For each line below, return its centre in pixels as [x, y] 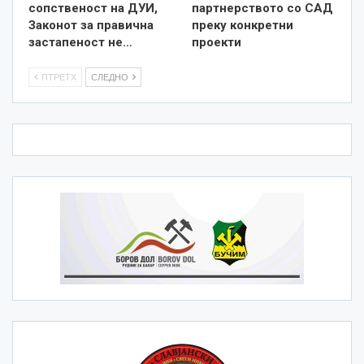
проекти [217, 42]
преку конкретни [243, 25]
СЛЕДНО [111, 77]
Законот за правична [91, 25]
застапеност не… [80, 42]
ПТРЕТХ [58, 77]
